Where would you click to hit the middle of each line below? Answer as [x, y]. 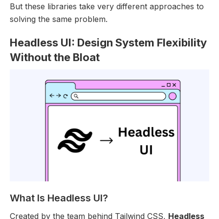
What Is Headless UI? [59, 198]
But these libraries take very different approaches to [107, 6]
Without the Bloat [55, 57]
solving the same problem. [59, 19]
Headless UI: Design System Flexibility [108, 42]
